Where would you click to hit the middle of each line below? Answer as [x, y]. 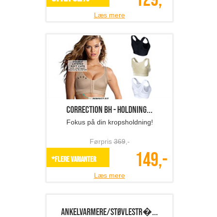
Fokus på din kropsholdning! [109, 122]
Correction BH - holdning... [109, 110]
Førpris [101, 142]
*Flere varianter [74, 160]
